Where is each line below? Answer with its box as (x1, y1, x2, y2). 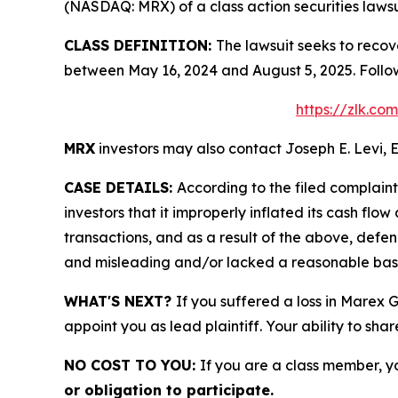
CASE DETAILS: (64, 178, 177, 196)
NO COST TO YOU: (64, 355, 200, 374)
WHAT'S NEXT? (64, 291, 176, 310)
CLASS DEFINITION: (64, 36, 216, 54)
